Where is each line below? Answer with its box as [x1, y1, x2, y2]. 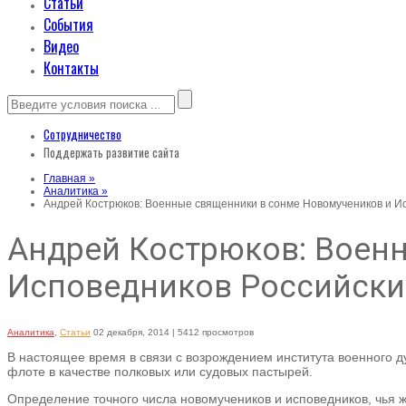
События [43, 14, 93, 35]
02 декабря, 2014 [93, 326, 169, 337]
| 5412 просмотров [172, 326, 254, 337]
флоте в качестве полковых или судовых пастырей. [7, 363, 313, 379]
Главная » [43, 172, 95, 185]
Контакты [43, 57, 99, 79]
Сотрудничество [43, 125, 121, 143]
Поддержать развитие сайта [43, 143, 179, 161]
